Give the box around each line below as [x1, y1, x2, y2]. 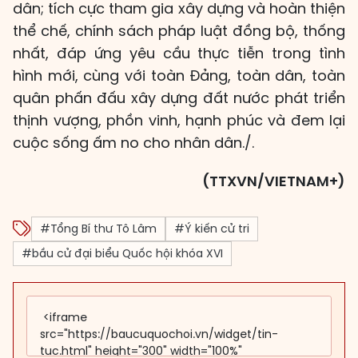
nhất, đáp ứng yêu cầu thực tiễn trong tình [13, 43, 345, 64]
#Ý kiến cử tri [174, 221, 249, 237]
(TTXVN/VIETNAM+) [202, 171, 345, 192]
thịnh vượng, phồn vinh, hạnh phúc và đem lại [13, 110, 345, 131]
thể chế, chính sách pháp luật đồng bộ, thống [13, 21, 345, 42]
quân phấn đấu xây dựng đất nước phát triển [13, 88, 345, 109]
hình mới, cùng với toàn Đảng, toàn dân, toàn [13, 66, 345, 86]
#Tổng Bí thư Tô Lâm [40, 221, 157, 237]
